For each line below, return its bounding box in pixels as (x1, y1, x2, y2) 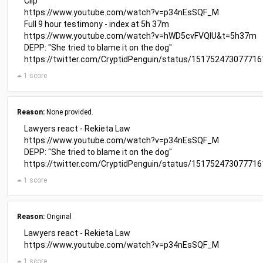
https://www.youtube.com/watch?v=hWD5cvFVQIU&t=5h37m (24, 31, 257, 41)
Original (45, 213, 72, 221)
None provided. (45, 108, 93, 116)
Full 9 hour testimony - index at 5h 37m (24, 19, 169, 29)
